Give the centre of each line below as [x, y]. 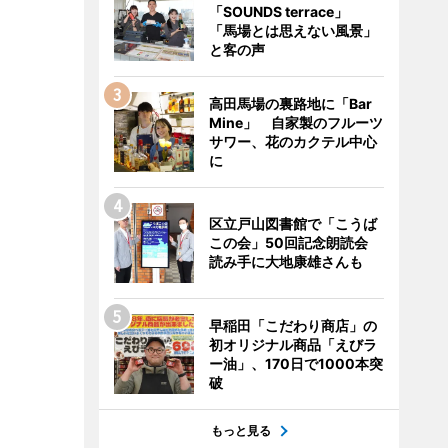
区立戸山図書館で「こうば [292, 223]
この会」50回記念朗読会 [295, 242]
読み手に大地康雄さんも [285, 261]
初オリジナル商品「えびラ [292, 344]
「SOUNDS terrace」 [285, 11]
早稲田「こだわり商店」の [292, 325]
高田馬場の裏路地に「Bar [290, 103]
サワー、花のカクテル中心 [292, 141]
